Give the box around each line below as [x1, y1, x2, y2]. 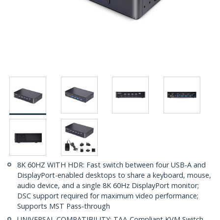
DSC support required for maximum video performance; [17, 191, 198, 201]
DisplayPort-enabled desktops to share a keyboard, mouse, [17, 170, 211, 180]
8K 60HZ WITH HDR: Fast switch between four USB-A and [17, 160, 206, 170]
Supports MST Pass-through [17, 201, 110, 211]
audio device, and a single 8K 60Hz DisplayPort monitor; [17, 181, 199, 191]
